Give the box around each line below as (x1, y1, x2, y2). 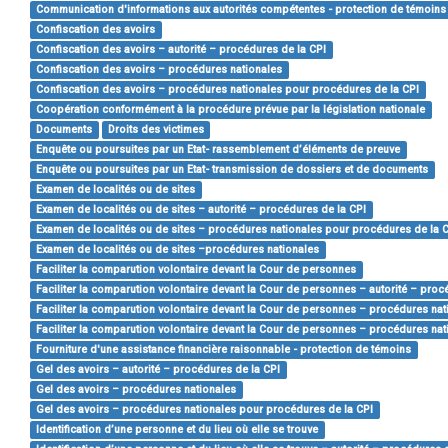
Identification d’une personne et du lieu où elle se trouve (36, 423, 319, 436)
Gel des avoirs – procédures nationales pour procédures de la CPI (36, 403, 374, 416)
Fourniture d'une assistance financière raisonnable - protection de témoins (36, 343, 412, 356)
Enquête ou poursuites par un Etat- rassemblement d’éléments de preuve (36, 143, 401, 156)
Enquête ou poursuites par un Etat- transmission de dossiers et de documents (36, 163, 429, 176)
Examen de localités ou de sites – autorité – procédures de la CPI (36, 203, 367, 216)
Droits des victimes (107, 123, 204, 136)
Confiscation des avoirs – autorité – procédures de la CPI (36, 43, 327, 56)
